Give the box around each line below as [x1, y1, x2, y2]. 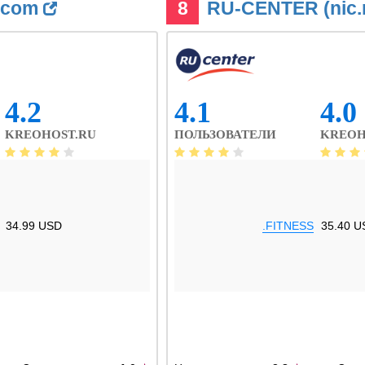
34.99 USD [6, 219, 62, 232]
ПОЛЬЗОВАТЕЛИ [174, 128, 276, 141]
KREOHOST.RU [5, 128, 96, 141]
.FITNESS [262, 219, 314, 232]
